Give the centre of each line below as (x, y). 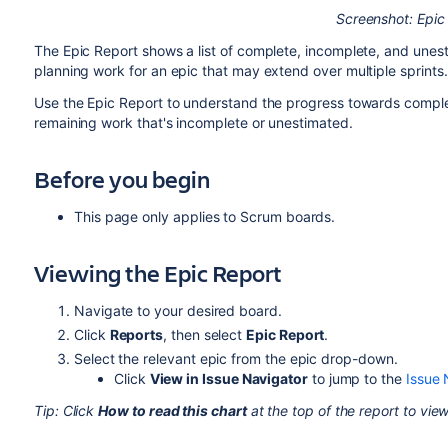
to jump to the (356, 378)
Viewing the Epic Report (157, 273)
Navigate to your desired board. (177, 310)
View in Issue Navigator (228, 378)
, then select (205, 334)
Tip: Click (66, 410)
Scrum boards (286, 216)
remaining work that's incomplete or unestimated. (193, 122)
